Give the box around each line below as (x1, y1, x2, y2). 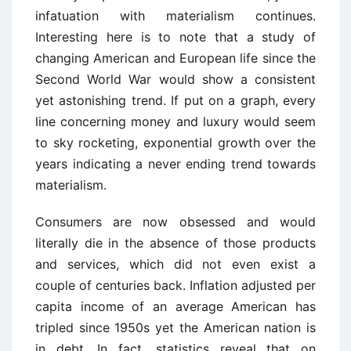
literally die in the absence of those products (35, 235, 316, 251)
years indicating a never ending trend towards (35, 156, 316, 172)
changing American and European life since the (35, 50, 316, 66)
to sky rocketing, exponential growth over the (35, 135, 316, 150)
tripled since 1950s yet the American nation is (35, 320, 316, 335)
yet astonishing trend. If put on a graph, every (35, 92, 316, 108)
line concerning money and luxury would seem (35, 114, 316, 129)
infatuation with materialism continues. (35, 8, 316, 24)
